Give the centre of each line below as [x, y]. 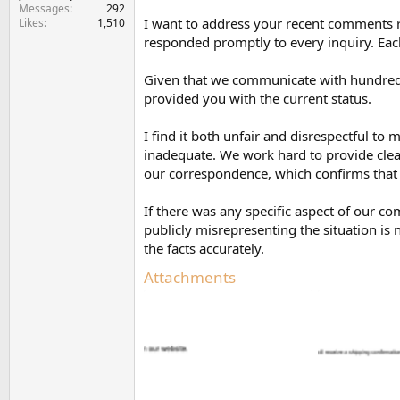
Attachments [190, 277]
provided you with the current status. [258, 98]
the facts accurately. [204, 248]
